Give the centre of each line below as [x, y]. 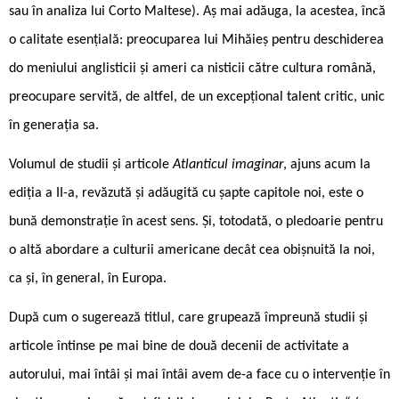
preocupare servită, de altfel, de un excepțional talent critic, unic [197, 97]
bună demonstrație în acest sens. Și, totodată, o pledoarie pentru [196, 221]
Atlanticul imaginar [228, 164]
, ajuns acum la [327, 164]
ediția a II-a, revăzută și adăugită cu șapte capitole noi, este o [186, 193]
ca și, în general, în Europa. [88, 278]
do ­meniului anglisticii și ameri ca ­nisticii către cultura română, [192, 68]
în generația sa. [54, 125]
